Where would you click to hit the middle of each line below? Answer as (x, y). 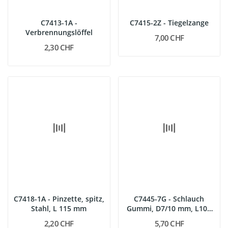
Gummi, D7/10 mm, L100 (169, 208)
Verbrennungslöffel (59, 32)
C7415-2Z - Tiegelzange (169, 23)
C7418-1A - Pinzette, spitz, (59, 198)
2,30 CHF (59, 47)
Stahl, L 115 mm (59, 208)
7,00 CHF (169, 38)
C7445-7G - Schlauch (169, 198)
